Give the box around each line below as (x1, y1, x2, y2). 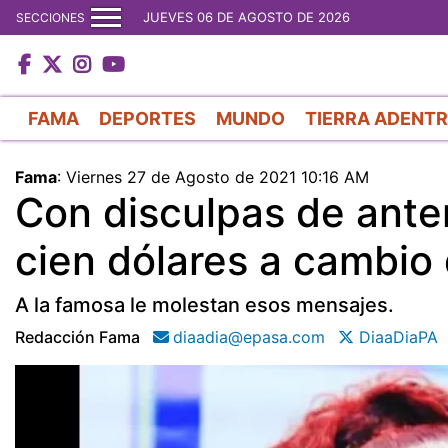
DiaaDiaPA (354, 326, 438, 347)
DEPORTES (99, 107, 196, 129)
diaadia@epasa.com (173, 326, 325, 347)
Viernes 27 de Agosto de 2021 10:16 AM (66, 166, 369, 187)
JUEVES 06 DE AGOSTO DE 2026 (143, 9, 350, 25)
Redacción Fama (15, 326, 140, 347)
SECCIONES (16, 9, 85, 25)
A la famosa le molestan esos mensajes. (15, 292, 394, 317)
